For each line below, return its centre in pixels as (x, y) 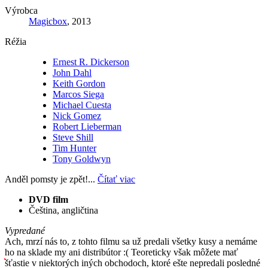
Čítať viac (116, 179)
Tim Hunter (74, 148)
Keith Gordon (79, 83)
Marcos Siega (78, 94)
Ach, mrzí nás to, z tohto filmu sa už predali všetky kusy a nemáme (131, 241)
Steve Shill (73, 137)
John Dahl (72, 72)
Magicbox (48, 21)
